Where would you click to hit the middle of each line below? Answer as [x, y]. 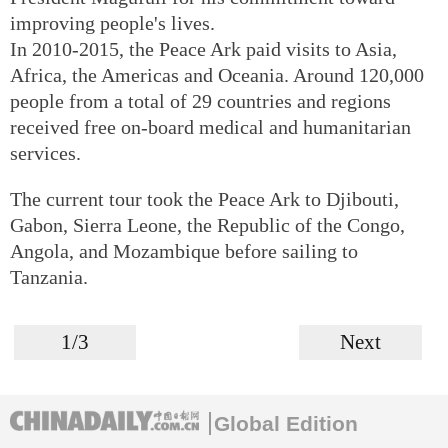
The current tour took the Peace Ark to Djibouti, [204, 198]
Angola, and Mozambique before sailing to [184, 250]
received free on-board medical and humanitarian [210, 126]
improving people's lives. [112, 22]
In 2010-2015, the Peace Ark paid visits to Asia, [203, 48]
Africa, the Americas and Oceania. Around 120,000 [217, 74]
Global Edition [286, 423]
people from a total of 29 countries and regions [200, 100]
